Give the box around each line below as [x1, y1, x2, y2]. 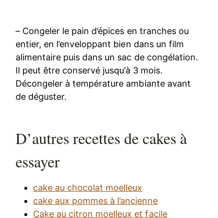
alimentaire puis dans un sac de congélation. [16, 52, 198, 62]
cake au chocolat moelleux [33, 182, 143, 193]
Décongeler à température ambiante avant [16, 78, 191, 89]
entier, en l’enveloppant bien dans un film [16, 38, 184, 49]
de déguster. [16, 91, 70, 102]
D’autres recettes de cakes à [16, 127, 187, 148]
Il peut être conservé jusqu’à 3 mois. [16, 65, 163, 75]
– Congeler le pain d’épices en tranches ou [16, 25, 189, 36]
